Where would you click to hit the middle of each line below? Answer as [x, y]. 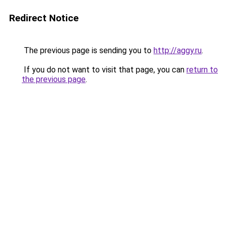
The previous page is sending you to [88, 50]
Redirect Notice [44, 18]
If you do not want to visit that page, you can [104, 70]
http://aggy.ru [178, 50]
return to [202, 70]
